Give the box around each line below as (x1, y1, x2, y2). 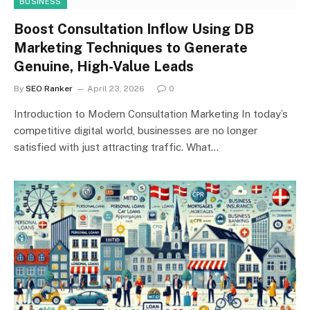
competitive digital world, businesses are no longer (14, 124, 257, 136)
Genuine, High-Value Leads (14, 57, 194, 75)
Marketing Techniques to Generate (14, 39, 248, 56)
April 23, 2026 (87, 83, 145, 93)
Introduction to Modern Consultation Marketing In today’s (14, 107, 288, 120)
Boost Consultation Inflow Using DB (14, 20, 254, 37)
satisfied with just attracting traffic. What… (14, 140, 219, 153)
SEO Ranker (26, 83, 73, 93)
